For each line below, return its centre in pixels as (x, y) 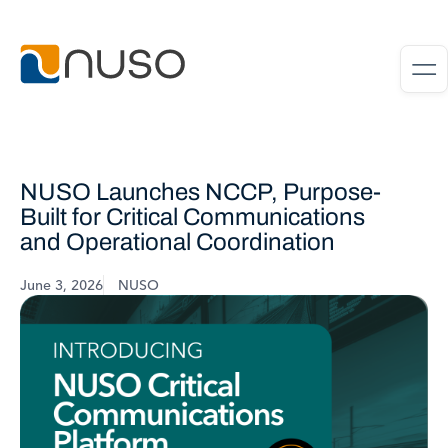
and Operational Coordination (177, 242)
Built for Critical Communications (192, 217)
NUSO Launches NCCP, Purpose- (200, 192)
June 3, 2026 (61, 284)
